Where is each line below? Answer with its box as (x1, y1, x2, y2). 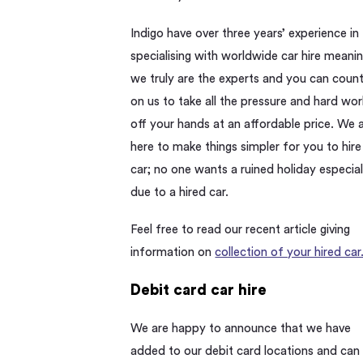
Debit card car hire (130, 282, 267, 298)
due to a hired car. (130, 186, 229, 199)
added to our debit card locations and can (130, 344, 361, 357)
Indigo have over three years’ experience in (130, 27, 360, 40)
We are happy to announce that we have (130, 322, 352, 335)
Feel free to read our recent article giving (130, 224, 351, 237)
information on (130, 246, 216, 259)
